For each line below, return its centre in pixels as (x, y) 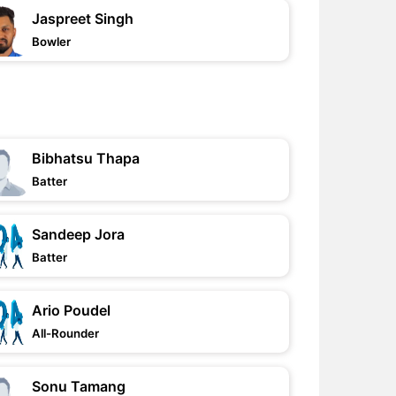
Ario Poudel (72, 310)
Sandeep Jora (79, 234)
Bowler (52, 42)
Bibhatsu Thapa (86, 158)
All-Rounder (66, 333)
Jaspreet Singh (83, 19)
